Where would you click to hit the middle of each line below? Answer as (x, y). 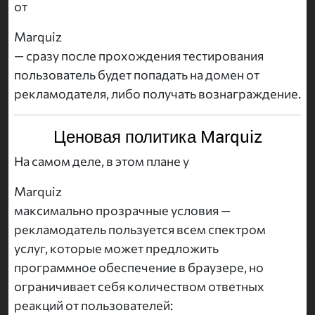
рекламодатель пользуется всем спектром (140, 230)
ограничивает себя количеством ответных (139, 287)
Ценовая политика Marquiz (157, 137)
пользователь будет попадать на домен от (137, 75)
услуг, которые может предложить (116, 249)
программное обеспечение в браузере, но (139, 268)
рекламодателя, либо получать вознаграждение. (157, 94)
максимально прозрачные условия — (122, 211)
